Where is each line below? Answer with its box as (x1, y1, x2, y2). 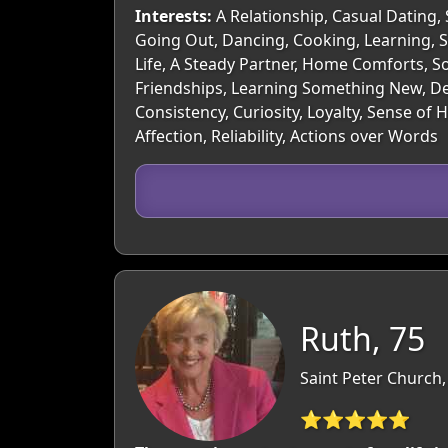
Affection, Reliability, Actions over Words (135, 125, 438, 147)
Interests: (135, 5, 212, 27)
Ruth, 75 (300, 316, 425, 360)
